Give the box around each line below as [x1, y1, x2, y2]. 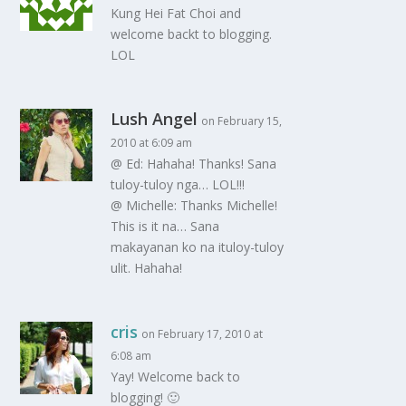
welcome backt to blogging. [111, 24, 273, 43]
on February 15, [201, 112, 283, 129]
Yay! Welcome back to [111, 367, 241, 385]
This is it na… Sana [111, 217, 220, 235]
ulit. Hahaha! [111, 258, 183, 276]
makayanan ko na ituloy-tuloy [111, 237, 285, 256]
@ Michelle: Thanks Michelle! [111, 196, 278, 214]
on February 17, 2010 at [141, 325, 264, 342]
